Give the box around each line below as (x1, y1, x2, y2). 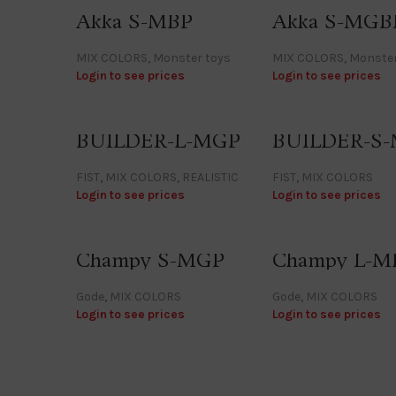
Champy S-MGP (76, 247, 225, 275)
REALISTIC (182, 169, 239, 185)
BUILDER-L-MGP (76, 127, 240, 156)
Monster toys (153, 49, 231, 65)
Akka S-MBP (76, 8, 193, 36)
